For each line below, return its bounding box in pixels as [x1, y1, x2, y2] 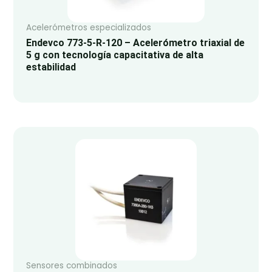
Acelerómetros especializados [25, 21, 151, 33]
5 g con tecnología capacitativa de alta [25, 49, 203, 61]
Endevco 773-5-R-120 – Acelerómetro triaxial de [25, 36, 245, 49]
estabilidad [25, 61, 76, 73]
